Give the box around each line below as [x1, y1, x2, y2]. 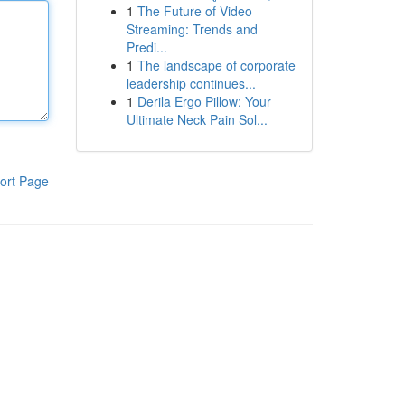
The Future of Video [137, 2, 252, 20]
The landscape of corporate [137, 56, 296, 74]
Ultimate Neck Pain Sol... [126, 110, 268, 128]
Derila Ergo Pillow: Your [137, 92, 271, 110]
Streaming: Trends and [126, 20, 258, 38]
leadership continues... [126, 74, 256, 92]
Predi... [126, 38, 167, 56]
